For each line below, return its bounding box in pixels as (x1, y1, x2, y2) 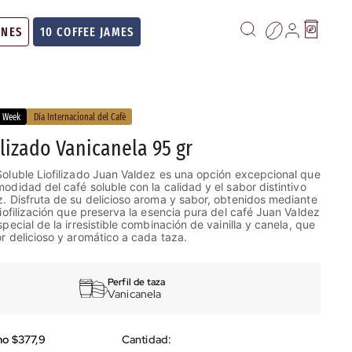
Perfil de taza (108, 275, 166, 288)
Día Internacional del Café (33, 111, 126, 123)
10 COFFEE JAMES (40, 24, 134, 39)
